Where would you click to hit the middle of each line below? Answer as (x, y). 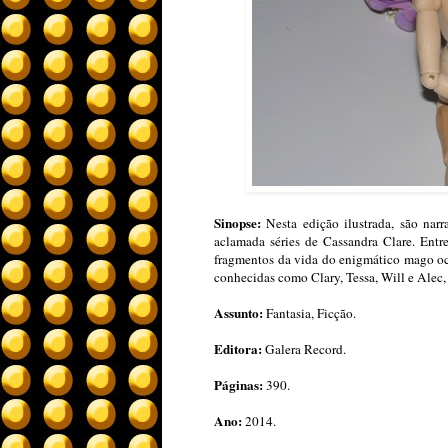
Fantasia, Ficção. (311, 313)
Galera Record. (304, 349)
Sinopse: (237, 223)
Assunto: (240, 313)
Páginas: (238, 385)
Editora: (238, 349)
